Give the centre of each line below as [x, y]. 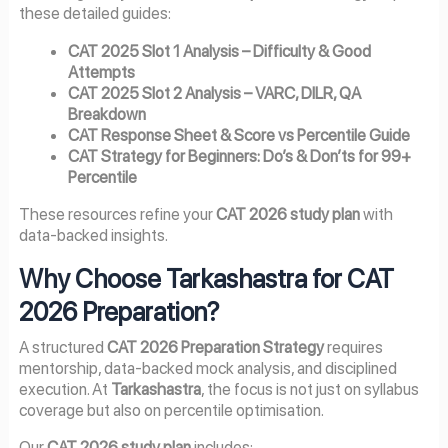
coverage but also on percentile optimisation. [171, 409]
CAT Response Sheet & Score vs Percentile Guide [239, 134]
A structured [62, 346]
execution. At [64, 388]
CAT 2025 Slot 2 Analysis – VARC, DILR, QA [215, 92]
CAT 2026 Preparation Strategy [215, 346]
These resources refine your [117, 213]
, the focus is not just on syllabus [309, 388]
